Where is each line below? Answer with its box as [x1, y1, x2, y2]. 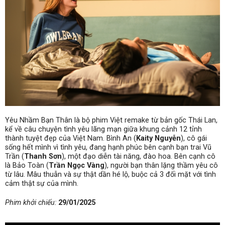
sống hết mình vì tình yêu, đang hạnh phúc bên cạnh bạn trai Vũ [5, 143, 211, 152]
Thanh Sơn [24, 152, 62, 161]
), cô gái [181, 134, 207, 143]
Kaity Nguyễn [136, 134, 181, 143]
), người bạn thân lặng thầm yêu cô [104, 161, 218, 170]
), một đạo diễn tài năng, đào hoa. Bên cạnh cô [62, 152, 215, 161]
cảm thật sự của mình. [5, 179, 78, 188]
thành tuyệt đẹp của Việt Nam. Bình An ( [5, 134, 136, 143]
